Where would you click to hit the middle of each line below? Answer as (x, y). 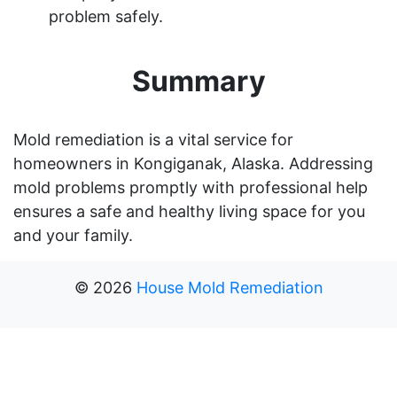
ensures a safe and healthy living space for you (189, 211)
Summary (198, 81)
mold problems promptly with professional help (191, 187)
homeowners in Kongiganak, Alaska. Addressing (193, 163)
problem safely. (106, 16)
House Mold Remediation (230, 287)
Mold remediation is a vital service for (153, 139)
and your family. (73, 235)
